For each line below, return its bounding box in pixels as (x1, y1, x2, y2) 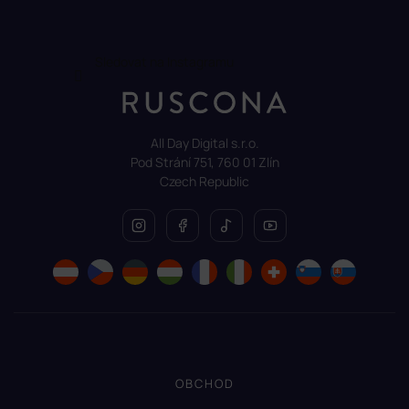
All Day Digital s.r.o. (150, 133, 259, 152)
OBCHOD (174, 374, 235, 392)
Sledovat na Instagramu (95, 53, 234, 71)
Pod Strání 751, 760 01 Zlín (130, 152, 279, 171)
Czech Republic (160, 172, 249, 190)
